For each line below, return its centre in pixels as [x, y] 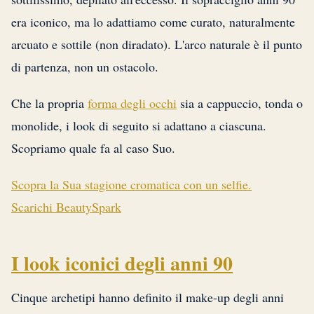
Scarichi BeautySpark [66, 207]
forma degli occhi [132, 103]
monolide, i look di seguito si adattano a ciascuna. [139, 126]
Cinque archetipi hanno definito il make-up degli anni [148, 298]
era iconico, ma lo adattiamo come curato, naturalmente [153, 22]
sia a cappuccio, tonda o [240, 103]
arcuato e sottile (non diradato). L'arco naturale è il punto [157, 45]
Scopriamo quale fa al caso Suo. [93, 148]
